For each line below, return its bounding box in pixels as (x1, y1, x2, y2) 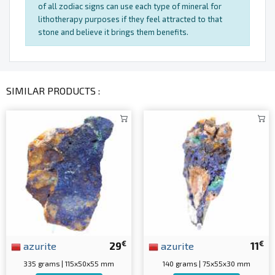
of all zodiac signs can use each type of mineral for (38, 1, 222, 12)
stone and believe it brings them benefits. (38, 27, 188, 37)
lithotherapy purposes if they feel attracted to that (38, 14, 222, 25)
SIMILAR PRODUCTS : (6, 85, 100, 97)
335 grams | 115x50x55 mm (23, 259, 114, 268)
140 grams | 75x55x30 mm (162, 259, 250, 268)
